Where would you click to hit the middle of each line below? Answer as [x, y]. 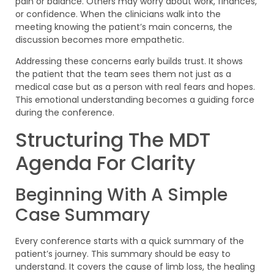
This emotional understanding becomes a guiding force [135, 100]
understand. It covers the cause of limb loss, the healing [135, 266]
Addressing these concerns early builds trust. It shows [129, 61]
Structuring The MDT [113, 139]
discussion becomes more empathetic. [100, 39]
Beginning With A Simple [121, 194]
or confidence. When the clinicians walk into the [118, 14]
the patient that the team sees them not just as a [123, 74]
